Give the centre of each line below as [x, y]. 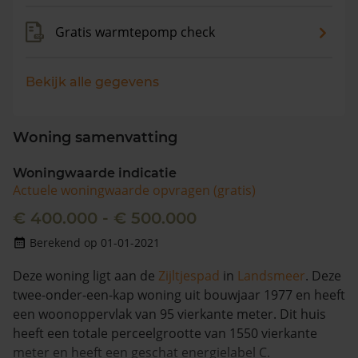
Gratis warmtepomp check [135, 32]
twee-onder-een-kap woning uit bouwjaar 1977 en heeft [179, 295]
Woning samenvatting [95, 137]
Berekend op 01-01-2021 [95, 243]
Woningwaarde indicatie [95, 173]
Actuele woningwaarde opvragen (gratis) [134, 190]
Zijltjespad [189, 276]
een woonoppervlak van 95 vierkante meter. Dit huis [169, 314]
